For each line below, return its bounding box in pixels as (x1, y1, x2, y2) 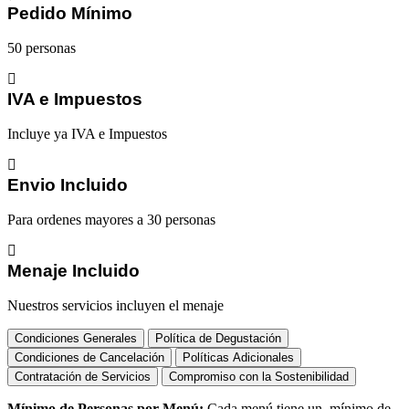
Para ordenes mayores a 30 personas (7, 212, 215, 228)
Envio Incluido (7, 175, 128, 195)
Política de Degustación (155, 331, 281, 346)
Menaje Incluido (7, 261, 140, 281)
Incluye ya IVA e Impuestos (7, 126, 167, 142)
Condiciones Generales (15, 331, 137, 346)
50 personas (7, 40, 76, 57)
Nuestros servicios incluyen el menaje (7, 298, 224, 314)
